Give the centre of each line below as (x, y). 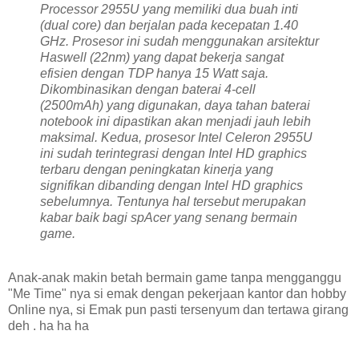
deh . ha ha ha (48, 326)
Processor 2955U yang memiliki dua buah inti (169, 9)
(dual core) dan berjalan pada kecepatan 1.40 (169, 25)
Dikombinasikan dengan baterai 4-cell (148, 89)
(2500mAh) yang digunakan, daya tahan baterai (175, 105)
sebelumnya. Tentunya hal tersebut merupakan (173, 201)
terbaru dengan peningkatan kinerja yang (157, 169)
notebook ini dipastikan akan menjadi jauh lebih (175, 121)
